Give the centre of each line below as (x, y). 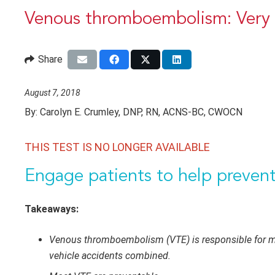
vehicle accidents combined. (110, 255)
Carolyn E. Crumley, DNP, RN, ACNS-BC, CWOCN (141, 112)
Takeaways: (52, 209)
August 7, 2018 (52, 92)
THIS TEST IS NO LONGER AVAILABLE (117, 147)
